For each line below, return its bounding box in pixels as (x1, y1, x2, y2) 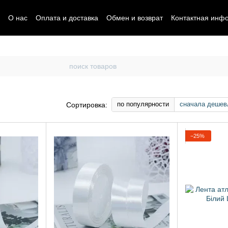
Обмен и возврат (106, 13, 163, 22)
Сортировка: (66, 100, 107, 109)
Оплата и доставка (35, 13, 98, 22)
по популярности (117, 100, 169, 108)
